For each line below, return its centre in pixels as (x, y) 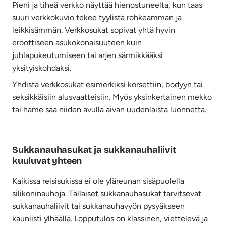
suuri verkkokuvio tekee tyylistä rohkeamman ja (97, 17)
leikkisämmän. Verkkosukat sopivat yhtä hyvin (94, 30)
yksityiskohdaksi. (42, 68)
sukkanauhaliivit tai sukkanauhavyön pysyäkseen (98, 206)
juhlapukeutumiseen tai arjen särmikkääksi (88, 55)
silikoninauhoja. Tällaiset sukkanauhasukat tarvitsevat (107, 193)
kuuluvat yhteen (47, 161)
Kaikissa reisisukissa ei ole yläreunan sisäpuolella (98, 181)
